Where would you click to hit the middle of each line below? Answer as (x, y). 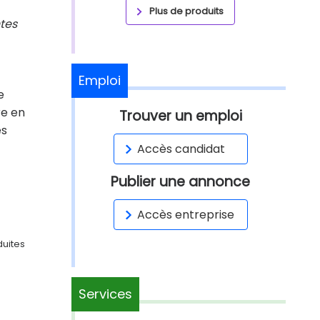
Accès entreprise (185, 215)
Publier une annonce (180, 182)
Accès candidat (181, 149)
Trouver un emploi (180, 116)
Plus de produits (186, 11)
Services (105, 294)
